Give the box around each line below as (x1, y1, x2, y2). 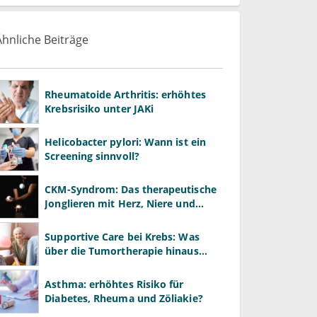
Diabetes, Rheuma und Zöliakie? (45, 291, 203, 305)
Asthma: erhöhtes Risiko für (45, 277, 184, 291)
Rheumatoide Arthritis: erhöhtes (45, 87, 206, 101)
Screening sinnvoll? (45, 149, 139, 163)
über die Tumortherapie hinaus (45, 243, 199, 258)
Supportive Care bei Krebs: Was (45, 229, 200, 243)
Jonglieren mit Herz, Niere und (45, 196, 195, 210)
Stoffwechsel (45, 210, 108, 224)
